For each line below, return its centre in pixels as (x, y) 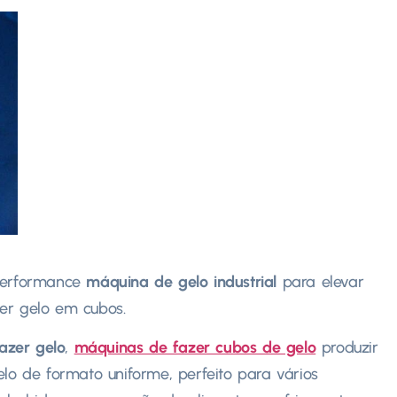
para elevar (320, 282)
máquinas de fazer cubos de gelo (195, 348)
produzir (347, 348)
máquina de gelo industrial (182, 282)
